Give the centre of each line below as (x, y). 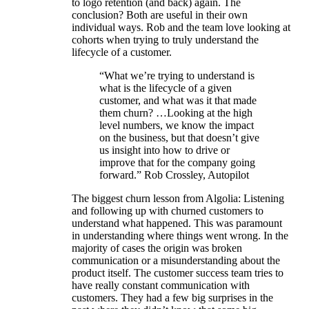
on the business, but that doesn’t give (179, 137)
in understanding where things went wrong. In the (180, 235)
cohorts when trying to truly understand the (165, 39)
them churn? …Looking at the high (176, 112)
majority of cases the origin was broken (157, 248)
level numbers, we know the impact (177, 125)
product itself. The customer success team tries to (178, 272)
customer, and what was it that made (178, 100)
